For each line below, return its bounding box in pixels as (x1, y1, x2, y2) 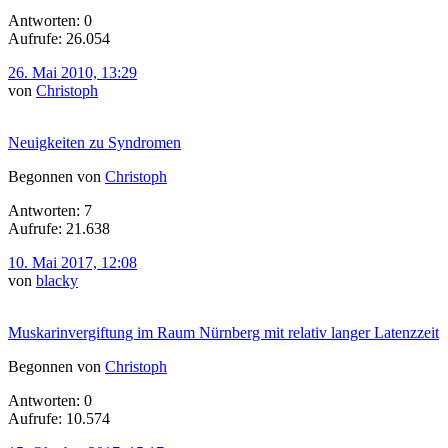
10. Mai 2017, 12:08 (8, 253, 137, 271)
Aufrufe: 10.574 (8, 409, 110, 427)
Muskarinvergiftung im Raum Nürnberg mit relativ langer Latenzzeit (8, 323, 439, 341)
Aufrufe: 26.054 (8, 29, 110, 47)
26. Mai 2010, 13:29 (8, 63, 137, 81)
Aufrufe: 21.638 (8, 219, 110, 237)
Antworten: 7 (8, 201, 92, 219)
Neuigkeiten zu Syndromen (8, 133, 181, 151)
